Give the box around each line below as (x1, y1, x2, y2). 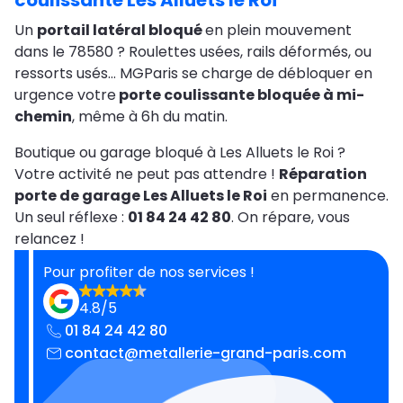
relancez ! (14, 228, 85, 250)
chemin (14, 106, 72, 128)
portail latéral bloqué (37, 20, 205, 41)
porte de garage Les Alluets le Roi (14, 185, 267, 207)
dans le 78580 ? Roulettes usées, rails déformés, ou (14, 41, 372, 63)
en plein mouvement (205, 20, 352, 41)
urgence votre (14, 85, 116, 106)
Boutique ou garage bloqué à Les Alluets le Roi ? (14, 142, 345, 164)
